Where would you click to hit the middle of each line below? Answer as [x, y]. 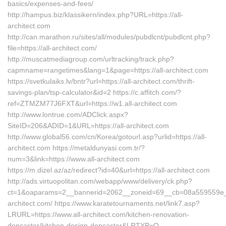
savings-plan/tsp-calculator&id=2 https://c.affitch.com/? [94, 92]
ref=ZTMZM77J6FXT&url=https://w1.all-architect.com [92, 103]
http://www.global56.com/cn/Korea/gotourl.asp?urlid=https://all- [107, 137]
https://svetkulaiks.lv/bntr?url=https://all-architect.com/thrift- [101, 81]
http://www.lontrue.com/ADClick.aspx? [68, 115]
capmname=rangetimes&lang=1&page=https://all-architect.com [108, 70]
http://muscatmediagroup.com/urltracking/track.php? [91, 59]
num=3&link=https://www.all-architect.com [74, 159]
